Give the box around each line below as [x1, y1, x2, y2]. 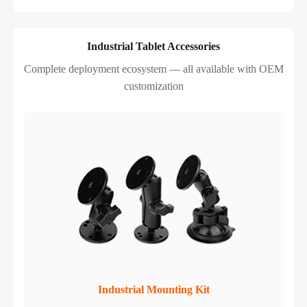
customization [123, 79, 184, 92]
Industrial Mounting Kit [97, 284, 210, 296]
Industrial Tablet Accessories [87, 40, 220, 52]
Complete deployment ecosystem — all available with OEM [23, 62, 284, 75]
